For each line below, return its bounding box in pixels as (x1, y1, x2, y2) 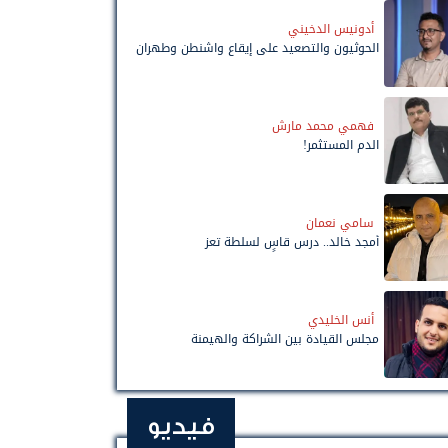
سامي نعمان (306, 211, 374, 234)
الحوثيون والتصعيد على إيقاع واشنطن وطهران (136, 36, 379, 59)
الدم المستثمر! (303, 133, 379, 156)
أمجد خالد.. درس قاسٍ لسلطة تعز (205, 230, 379, 253)
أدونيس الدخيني (288, 17, 374, 40)
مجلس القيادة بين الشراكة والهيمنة (191, 327, 379, 350)
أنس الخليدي (308, 308, 374, 331)
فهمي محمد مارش (272, 114, 374, 137)
